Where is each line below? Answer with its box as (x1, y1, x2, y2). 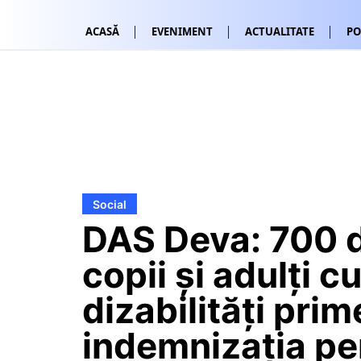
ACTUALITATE (245, 23, 314, 39)
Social (93, 197, 127, 211)
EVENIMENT (151, 23, 213, 39)
